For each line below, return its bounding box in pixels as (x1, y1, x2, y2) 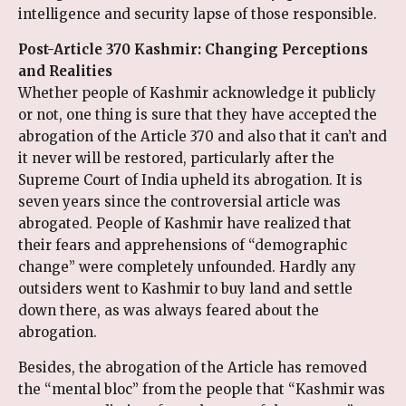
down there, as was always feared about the (18, 301, 319, 319)
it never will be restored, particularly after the (18, 149, 334, 167)
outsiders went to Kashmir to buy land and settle (18, 279, 353, 297)
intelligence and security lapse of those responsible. (18, 5, 377, 23)
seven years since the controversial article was (18, 192, 341, 210)
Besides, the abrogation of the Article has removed (18, 358, 367, 376)
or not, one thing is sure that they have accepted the (18, 105, 377, 123)
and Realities (18, 62, 112, 80)
